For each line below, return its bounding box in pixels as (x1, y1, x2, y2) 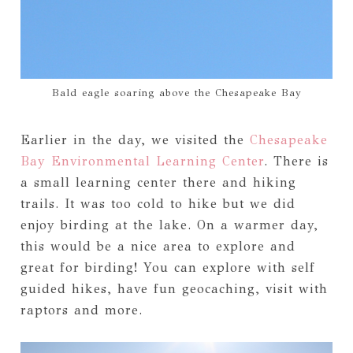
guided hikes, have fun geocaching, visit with (20, 281, 328, 297)
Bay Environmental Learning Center (20, 154, 264, 169)
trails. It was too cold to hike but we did (20, 196, 295, 212)
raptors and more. (20, 303, 143, 318)
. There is (263, 154, 329, 169)
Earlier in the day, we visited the (20, 132, 250, 148)
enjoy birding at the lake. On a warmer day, (20, 217, 318, 233)
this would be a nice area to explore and (20, 239, 295, 255)
